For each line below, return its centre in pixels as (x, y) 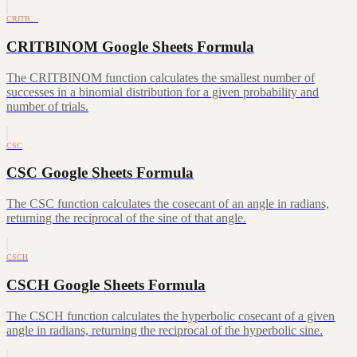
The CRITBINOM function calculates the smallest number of (161, 77)
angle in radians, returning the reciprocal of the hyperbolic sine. (165, 330)
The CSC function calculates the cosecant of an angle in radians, (168, 204)
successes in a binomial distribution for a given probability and (163, 92)
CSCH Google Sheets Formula (106, 284)
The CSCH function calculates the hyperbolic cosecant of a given (171, 316)
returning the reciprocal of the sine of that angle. (126, 218)
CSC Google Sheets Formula (100, 173)
